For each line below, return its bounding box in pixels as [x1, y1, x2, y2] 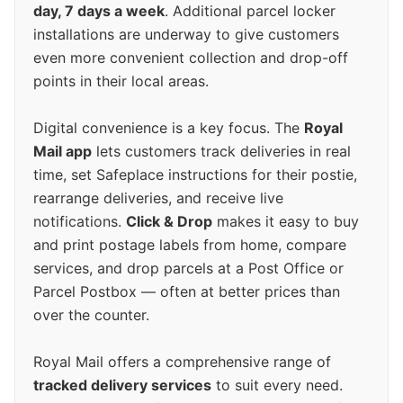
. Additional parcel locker [165, 2, 336, 21]
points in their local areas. [33, 72, 209, 91]
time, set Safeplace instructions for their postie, [33, 166, 357, 184]
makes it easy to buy [212, 212, 359, 231]
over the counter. [33, 306, 149, 325]
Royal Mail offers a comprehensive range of [33, 353, 331, 372]
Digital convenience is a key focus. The [33, 119, 304, 138]
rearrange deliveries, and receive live [33, 189, 283, 208]
